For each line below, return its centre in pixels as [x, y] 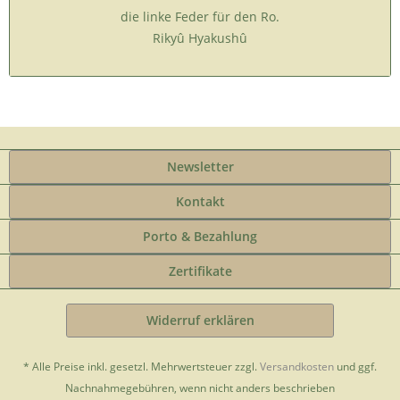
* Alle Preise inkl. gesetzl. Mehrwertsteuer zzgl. [142, 367]
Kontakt [200, 201]
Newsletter [200, 167]
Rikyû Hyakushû [200, 38]
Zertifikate [200, 271]
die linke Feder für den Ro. [200, 17]
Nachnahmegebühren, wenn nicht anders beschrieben [200, 388]
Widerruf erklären [200, 320]
